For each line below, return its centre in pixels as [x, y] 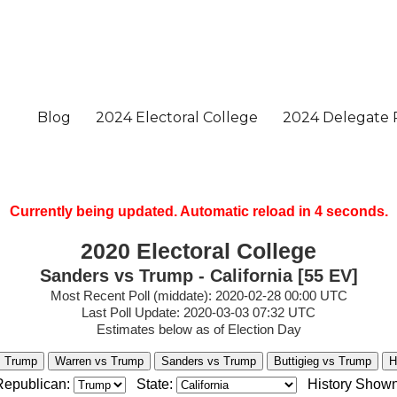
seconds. [355, 211]
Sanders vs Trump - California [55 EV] [198, 276]
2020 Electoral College [198, 251]
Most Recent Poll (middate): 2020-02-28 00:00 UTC [198, 296]
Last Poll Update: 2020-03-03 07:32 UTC [198, 312]
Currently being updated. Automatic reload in [162, 211]
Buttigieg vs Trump [323, 361]
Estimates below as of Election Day [198, 329]
